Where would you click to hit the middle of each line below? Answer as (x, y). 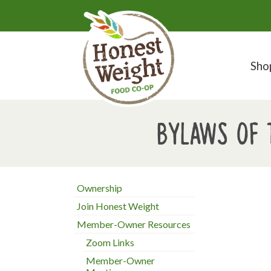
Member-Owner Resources (134, 224)
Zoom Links (110, 242)
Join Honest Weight (118, 206)
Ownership (100, 188)
